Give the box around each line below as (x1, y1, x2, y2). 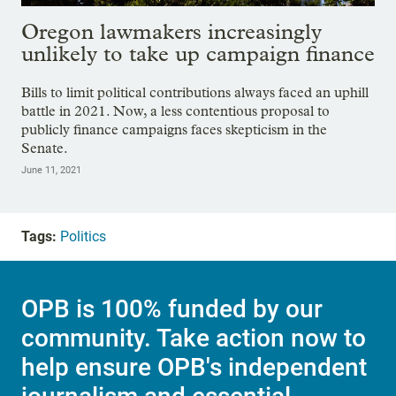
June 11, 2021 (21, 164, 81, 176)
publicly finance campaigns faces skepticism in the (21, 120, 327, 138)
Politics (60, 227, 106, 245)
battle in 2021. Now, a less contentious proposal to (21, 102, 330, 119)
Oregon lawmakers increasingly (21, 18, 322, 44)
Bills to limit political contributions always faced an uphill (21, 83, 369, 101)
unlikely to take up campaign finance (21, 40, 375, 66)
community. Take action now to (21, 324, 366, 354)
